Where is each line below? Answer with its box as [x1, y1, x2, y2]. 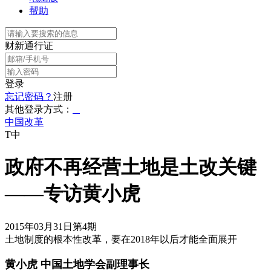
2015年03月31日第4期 [5, 221, 97, 232]
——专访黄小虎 [5, 183, 140, 205]
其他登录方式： [5, 104, 73, 114]
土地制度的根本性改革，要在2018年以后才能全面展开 [5, 233, 237, 244]
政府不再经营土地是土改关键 [5, 156, 256, 178]
